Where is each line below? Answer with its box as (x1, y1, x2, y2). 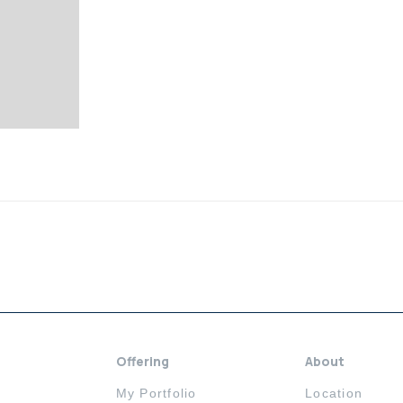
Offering (115, 352, 169, 370)
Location (304, 385, 363, 400)
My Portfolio (115, 385, 197, 400)
